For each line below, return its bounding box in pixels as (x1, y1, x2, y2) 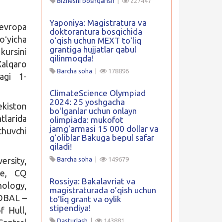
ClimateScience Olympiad (49, 88, 146, 98)
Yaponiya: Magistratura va (49, 18, 147, 27)
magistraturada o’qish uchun (49, 185, 156, 195)
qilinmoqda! (49, 54, 94, 63)
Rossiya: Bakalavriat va (49, 176, 135, 186)
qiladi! (49, 142, 72, 151)
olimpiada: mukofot (49, 115, 123, 124)
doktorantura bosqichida (49, 27, 142, 36)
